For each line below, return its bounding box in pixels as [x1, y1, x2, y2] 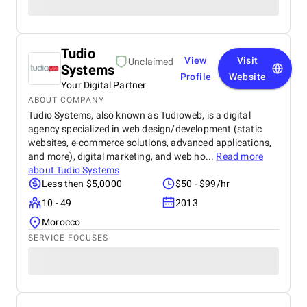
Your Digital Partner [61, 79, 147, 90]
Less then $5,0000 [42, 178, 122, 189]
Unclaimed [128, 56, 174, 67]
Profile [180, 71, 212, 82]
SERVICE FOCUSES [28, 233, 108, 243]
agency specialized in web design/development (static [28, 123, 262, 134]
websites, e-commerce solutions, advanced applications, [28, 137, 272, 148]
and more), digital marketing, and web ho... [28, 151, 217, 162]
